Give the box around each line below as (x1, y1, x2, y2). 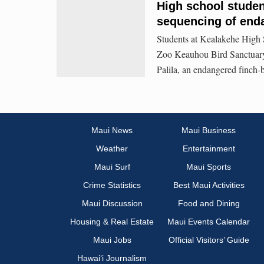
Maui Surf (94, 162, 130, 172)
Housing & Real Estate (70, 217, 154, 227)
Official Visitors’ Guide (168, 235, 249, 245)
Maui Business (181, 126, 236, 136)
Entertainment (182, 144, 235, 154)
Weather (96, 144, 128, 154)
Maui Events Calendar (167, 217, 250, 227)
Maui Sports (186, 162, 231, 172)
